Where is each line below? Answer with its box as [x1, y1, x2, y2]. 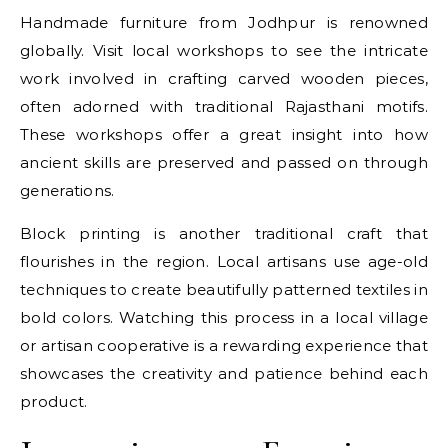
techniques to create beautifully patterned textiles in [20, 280, 428, 299]
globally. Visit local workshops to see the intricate [20, 41, 428, 60]
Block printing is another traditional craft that [20, 224, 428, 243]
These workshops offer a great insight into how [20, 125, 428, 144]
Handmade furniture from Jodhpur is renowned [20, 13, 428, 32]
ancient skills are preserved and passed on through [20, 153, 428, 172]
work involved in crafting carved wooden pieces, [20, 69, 428, 88]
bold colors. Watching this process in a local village [20, 308, 428, 327]
